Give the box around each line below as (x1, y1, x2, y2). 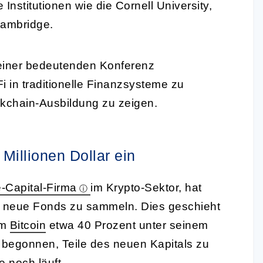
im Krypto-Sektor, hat (90, 181, 202, 194)
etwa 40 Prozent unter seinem (46, 218, 208, 231)
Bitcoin (9, 218, 46, 231)
